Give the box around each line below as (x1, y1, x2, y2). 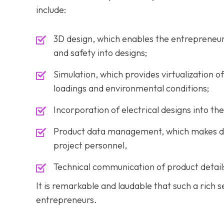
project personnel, (53, 139, 127, 151)
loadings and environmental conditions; (53, 82, 209, 94)
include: (36, 4, 66, 15)
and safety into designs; (53, 47, 147, 58)
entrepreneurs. (36, 194, 97, 205)
